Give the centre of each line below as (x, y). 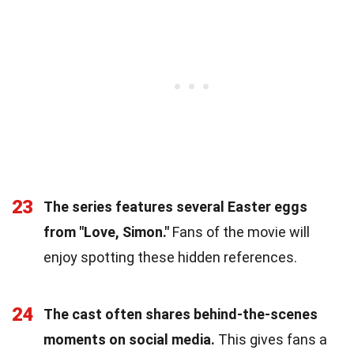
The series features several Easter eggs (175, 206)
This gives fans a (271, 339)
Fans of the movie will (239, 232)
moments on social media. (129, 339)
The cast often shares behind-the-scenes (181, 314)
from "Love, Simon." (106, 232)
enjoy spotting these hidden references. (170, 257)
